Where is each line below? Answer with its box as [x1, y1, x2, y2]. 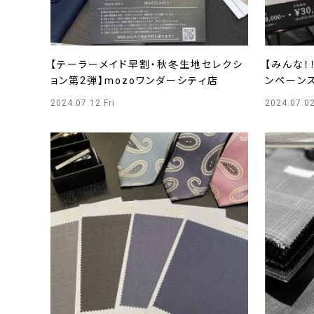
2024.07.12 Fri [50, 98, 115, 108]
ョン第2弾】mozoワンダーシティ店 [50, 75, 219, 86]
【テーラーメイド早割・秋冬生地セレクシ [50, 59, 243, 70]
